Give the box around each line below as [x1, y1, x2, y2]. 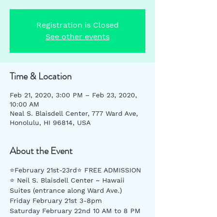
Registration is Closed [36, 20, 119, 30]
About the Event [10, 143, 73, 158]
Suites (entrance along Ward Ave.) [10, 186, 124, 194]
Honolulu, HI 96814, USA [10, 118, 91, 126]
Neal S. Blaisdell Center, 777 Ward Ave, [10, 109, 138, 117]
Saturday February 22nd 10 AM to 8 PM [10, 206, 140, 215]
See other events [46, 31, 109, 41]
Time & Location [10, 69, 72, 83]
